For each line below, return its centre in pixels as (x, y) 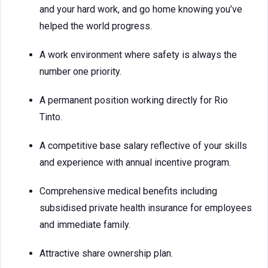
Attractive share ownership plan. (106, 253)
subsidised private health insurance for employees (146, 208)
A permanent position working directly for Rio (134, 100)
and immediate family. (85, 225)
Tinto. (51, 117)
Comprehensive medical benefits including (128, 191)
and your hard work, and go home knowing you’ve (141, 9)
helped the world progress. (96, 26)
